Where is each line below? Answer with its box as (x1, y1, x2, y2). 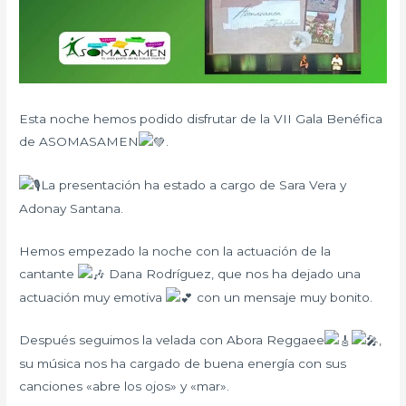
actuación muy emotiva (19, 289, 167, 304)
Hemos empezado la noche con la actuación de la (19, 243, 332, 258)
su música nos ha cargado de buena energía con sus (19, 356, 347, 372)
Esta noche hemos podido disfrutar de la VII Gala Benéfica (19, 111, 383, 127)
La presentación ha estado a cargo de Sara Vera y (41, 178, 347, 193)
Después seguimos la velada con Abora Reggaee (19, 333, 325, 348)
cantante (19, 266, 79, 281)
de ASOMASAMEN (19, 134, 140, 150)
